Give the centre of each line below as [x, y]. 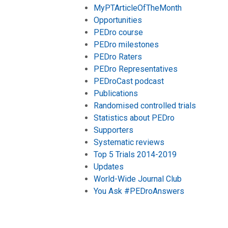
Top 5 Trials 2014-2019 [135, 154]
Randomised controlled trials [145, 105]
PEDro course [118, 32]
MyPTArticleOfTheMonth [138, 8]
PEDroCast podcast [129, 81]
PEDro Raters [118, 56]
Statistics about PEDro [134, 118]
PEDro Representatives [136, 69]
